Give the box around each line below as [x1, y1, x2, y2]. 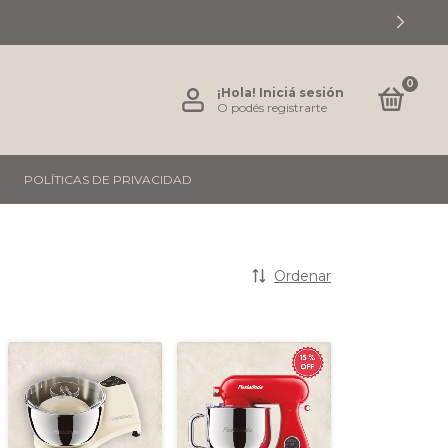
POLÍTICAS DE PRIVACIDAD [24, 172, 192, 187]
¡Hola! [216, 85, 259, 100]
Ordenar [274, 267, 331, 285]
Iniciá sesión [258, 85, 344, 100]
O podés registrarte [216, 100, 327, 115]
